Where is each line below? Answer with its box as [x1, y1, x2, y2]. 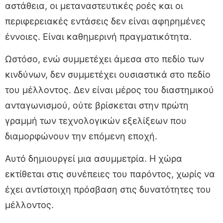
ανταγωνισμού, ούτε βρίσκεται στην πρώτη [5, 100, 189, 111]
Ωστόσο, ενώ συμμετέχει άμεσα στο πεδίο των [5, 53, 204, 64]
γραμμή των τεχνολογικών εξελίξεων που [5, 115, 187, 126]
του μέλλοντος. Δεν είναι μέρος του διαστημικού [5, 84, 214, 95]
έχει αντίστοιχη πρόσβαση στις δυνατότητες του [5, 184, 211, 195]
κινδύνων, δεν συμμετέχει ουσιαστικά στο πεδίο [5, 69, 211, 80]
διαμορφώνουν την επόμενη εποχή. [5, 130, 157, 141]
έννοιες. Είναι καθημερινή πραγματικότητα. [5, 31, 192, 42]
